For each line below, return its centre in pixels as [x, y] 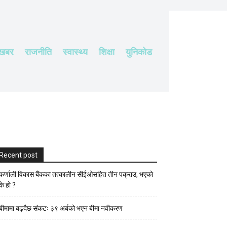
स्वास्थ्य [75, 51]
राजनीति [38, 51]
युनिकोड [139, 51]
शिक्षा [107, 51]
